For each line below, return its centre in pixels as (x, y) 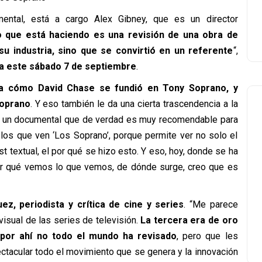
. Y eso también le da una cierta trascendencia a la (134, 104)
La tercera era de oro (189, 220)
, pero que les (207, 236)
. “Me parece (211, 204)
